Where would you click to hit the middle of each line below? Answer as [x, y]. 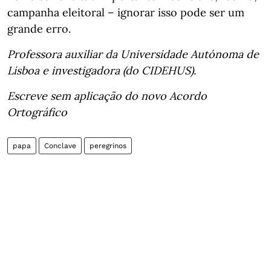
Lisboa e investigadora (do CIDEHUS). [102, 70]
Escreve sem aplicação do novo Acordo [107, 96]
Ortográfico [37, 112]
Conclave [60, 146]
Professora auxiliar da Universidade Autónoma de [133, 54]
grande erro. [39, 29]
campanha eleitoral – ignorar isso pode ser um [126, 12]
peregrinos [108, 146]
